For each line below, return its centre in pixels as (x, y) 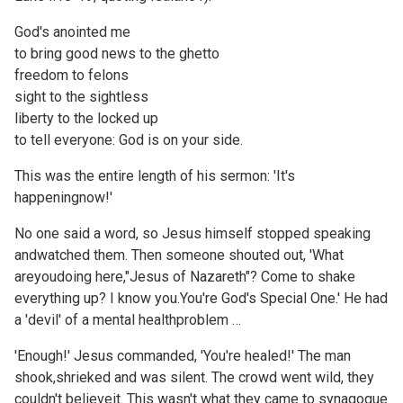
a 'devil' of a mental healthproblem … (128, 319)
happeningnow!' (63, 197)
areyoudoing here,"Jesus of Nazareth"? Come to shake (185, 276)
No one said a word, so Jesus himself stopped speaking (193, 233)
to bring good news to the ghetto (117, 53)
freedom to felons (72, 75)
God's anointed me (72, 31)
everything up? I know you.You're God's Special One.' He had (201, 298)
